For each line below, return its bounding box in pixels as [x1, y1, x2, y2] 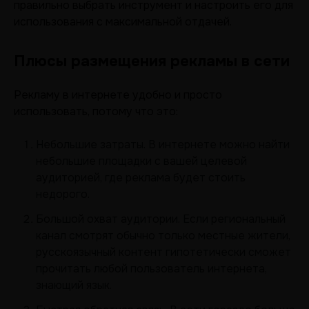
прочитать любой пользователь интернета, [36, 261, 267, 276]
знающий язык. [36, 278, 112, 292]
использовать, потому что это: [14, 104, 178, 119]
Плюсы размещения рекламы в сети [14, 52, 290, 71]
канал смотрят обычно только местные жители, [36, 228, 290, 243]
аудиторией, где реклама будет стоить [36, 170, 246, 185]
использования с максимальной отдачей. [14, 14, 232, 29]
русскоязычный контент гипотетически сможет [36, 245, 291, 259]
